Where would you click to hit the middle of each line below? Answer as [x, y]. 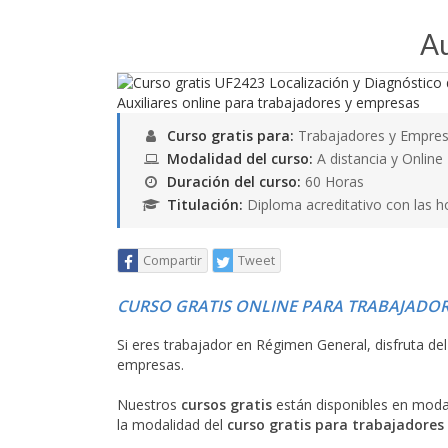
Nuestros [149, 404]
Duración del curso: [236, 181]
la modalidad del [172, 424]
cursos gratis [226, 404]
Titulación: [207, 204]
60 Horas [334, 181]
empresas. [150, 364]
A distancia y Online [378, 158]
